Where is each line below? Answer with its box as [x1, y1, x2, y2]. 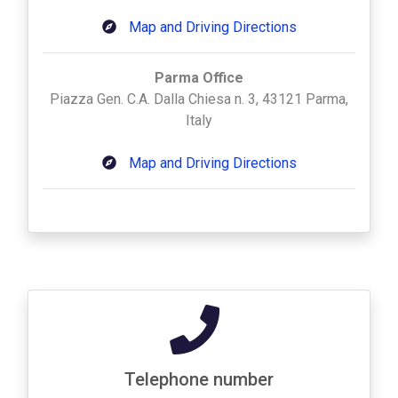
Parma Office [155, 68, 243, 86]
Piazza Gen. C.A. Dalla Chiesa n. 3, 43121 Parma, [50, 90, 348, 107]
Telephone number [124, 368, 274, 390]
